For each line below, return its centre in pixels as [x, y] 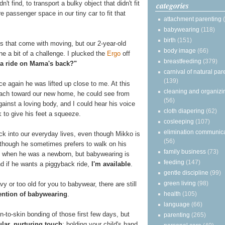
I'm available [111, 164]
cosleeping [179, 121]
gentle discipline [186, 173]
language [177, 204]
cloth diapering [184, 111]
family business [185, 151]
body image [180, 50]
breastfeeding [183, 61]
